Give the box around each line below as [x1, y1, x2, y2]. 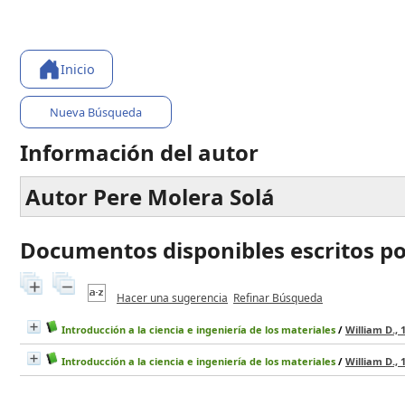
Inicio [61, 60, 96, 78]
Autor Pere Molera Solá [25, 181, 275, 212]
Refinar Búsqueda [233, 289, 323, 306]
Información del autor [20, 137, 259, 167]
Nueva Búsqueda [50, 103, 142, 120]
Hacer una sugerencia [117, 289, 228, 306]
